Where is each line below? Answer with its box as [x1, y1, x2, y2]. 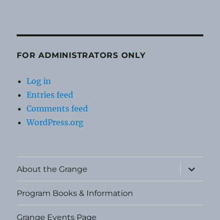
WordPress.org [27, 117, 84, 128]
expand [179, 162, 213, 171]
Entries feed [27, 90, 74, 100]
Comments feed [27, 104, 88, 114]
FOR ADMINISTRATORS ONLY [17, 51, 146, 60]
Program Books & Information [17, 188, 134, 198]
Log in [27, 76, 52, 86]
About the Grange [17, 164, 88, 174]
